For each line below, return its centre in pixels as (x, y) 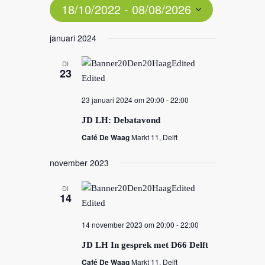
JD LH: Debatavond (121, 120)
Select (61, 29)
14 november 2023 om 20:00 (128, 224)
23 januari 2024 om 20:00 (123, 100)
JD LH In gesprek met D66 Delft (145, 245)
